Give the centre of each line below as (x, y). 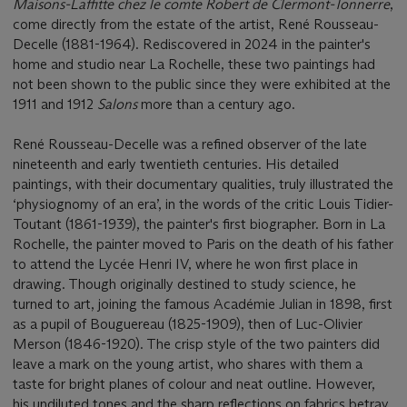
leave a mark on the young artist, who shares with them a (188, 363)
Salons (119, 104)
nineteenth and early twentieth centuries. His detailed (176, 164)
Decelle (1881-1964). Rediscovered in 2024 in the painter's (192, 44)
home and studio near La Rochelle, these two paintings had (194, 64)
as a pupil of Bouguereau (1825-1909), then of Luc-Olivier (188, 323)
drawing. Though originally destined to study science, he (184, 283)
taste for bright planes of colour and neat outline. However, (194, 383)
